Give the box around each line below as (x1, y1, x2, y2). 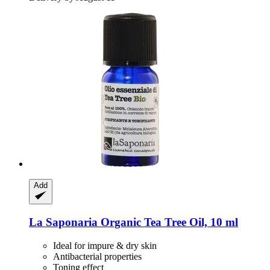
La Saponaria (29, 216, 98, 229)
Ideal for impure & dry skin (53, 240, 157, 251)
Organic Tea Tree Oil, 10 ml (98, 216, 238, 229)
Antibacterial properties (53, 251, 142, 262)
